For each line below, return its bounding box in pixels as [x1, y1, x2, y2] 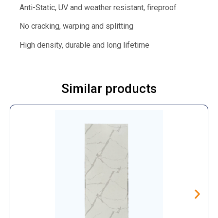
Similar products [61, 81, 157, 96]
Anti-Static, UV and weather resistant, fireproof [19, 3, 177, 13]
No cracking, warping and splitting [19, 21, 133, 31]
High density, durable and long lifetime [19, 40, 149, 50]
